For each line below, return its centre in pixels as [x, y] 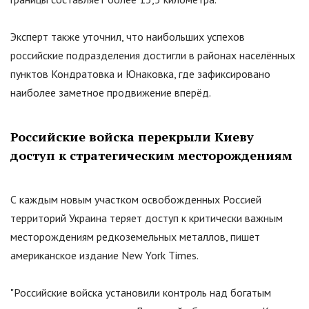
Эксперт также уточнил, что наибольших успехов [128, 37]
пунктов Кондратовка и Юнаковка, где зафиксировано [140, 74]
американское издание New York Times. [104, 256]
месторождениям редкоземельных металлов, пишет [135, 237]
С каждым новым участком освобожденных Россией [136, 200]
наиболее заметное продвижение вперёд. [111, 93]
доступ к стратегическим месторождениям [151, 156]
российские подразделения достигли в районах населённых [153, 56]
